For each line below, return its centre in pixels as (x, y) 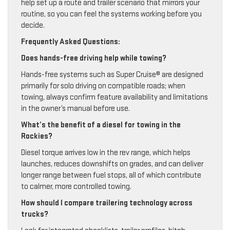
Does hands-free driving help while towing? (94, 58)
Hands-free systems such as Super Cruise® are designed (112, 74)
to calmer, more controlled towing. (76, 186)
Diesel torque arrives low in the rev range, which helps (106, 152)
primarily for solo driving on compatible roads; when (103, 86)
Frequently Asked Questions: (71, 42)
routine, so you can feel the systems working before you (111, 14)
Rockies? (37, 136)
